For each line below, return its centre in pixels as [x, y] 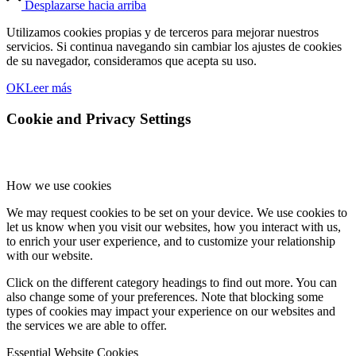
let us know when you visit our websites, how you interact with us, [174, 227]
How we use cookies [59, 186]
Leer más [48, 88]
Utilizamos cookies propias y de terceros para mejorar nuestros [163, 33]
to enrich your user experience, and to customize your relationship [171, 242]
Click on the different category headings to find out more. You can [172, 283]
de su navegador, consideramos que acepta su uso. [132, 61]
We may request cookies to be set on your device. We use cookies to [177, 213]
